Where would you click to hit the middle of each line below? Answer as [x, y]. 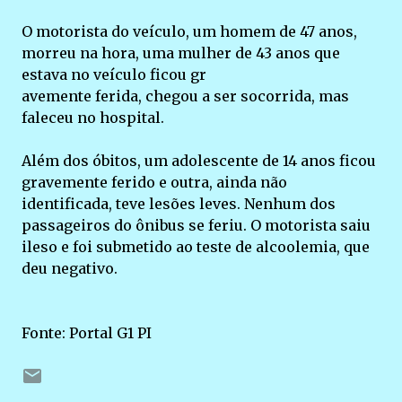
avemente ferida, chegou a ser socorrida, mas [185, 96]
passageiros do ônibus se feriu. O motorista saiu [196, 225]
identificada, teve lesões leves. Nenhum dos [179, 204]
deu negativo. [70, 268]
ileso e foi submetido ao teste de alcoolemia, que [196, 247]
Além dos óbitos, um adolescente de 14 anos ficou [199, 161]
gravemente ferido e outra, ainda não [154, 182]
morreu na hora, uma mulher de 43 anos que [181, 53]
